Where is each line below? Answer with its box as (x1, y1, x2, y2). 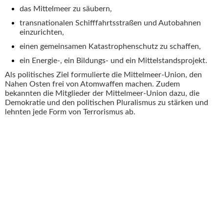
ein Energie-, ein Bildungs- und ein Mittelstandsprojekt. (20, 57, 207, 65)
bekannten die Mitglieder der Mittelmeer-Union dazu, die (5, 89, 199, 98)
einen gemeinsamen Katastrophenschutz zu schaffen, (20, 43, 201, 51)
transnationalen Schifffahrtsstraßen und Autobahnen (20, 19, 201, 27)
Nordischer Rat (5, 204, 52, 213)
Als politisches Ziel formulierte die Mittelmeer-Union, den (5, 71, 202, 79)
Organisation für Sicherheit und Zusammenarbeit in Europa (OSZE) (5, 169, 214, 177)
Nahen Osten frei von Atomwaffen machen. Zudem (5, 80, 180, 88)
